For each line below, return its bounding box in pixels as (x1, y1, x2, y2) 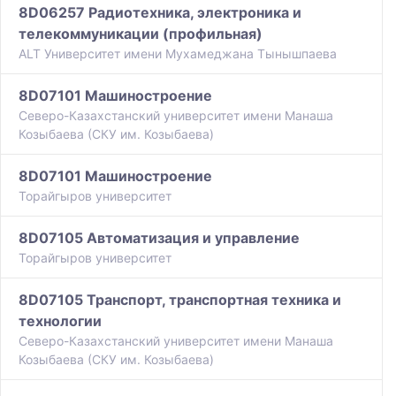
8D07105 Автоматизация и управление (19, 229, 300, 247)
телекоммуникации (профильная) (19, 25, 263, 43)
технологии (19, 312, 102, 331)
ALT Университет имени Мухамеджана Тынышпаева (19, 46, 337, 62)
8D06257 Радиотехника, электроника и (19, 4, 301, 22)
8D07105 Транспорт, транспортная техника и (19, 291, 341, 309)
